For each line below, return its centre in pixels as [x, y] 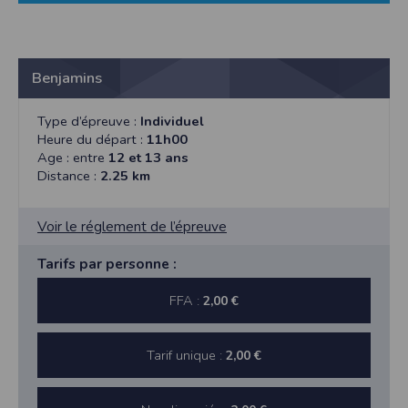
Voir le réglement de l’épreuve [132, 226]
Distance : [69, 176]
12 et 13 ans [148, 158]
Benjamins [67, 78]
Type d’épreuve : [89, 121]
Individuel [172, 121]
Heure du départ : [92, 139]
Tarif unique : [186, 355]
